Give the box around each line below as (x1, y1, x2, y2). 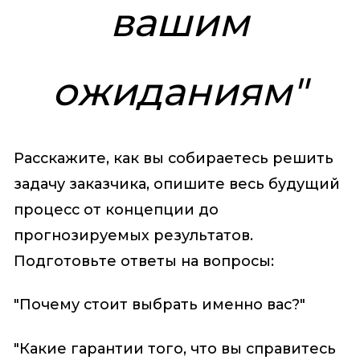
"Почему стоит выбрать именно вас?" (13, 297, 305, 313)
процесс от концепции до (13, 201, 219, 218)
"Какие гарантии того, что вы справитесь (13, 340, 336, 357)
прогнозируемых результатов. (13, 227, 253, 243)
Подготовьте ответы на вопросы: (13, 252, 274, 269)
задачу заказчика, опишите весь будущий (13, 175, 340, 192)
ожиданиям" (52, 71, 308, 114)
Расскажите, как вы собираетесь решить (13, 149, 333, 166)
